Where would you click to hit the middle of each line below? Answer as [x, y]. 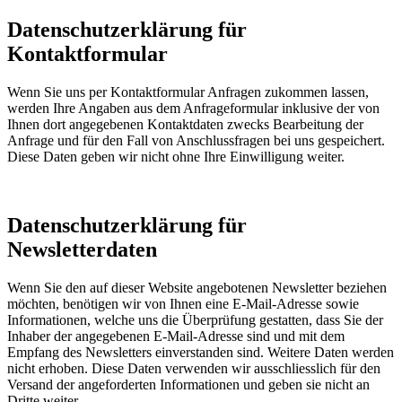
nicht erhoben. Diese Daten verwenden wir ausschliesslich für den [194, 368]
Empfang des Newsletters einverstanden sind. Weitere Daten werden [201, 352]
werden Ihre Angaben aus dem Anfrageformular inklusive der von [193, 108]
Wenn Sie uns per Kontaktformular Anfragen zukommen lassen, [188, 92]
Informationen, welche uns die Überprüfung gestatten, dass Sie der [195, 319]
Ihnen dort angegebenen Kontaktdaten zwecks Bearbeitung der [185, 124]
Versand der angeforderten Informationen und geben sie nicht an [188, 384]
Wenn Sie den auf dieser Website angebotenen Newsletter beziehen [197, 287]
